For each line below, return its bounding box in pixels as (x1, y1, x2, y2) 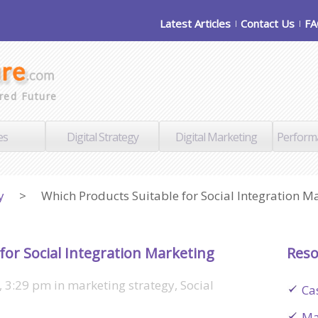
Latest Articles (160, 16, 231, 31)
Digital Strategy (66, 129, 138, 145)
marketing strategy (67, 277, 175, 293)
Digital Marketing (175, 129, 257, 145)
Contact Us (241, 16, 295, 31)
